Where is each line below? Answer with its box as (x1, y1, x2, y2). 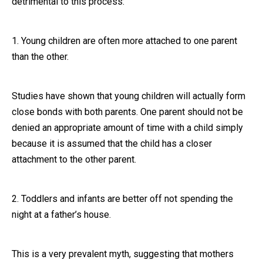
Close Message (99, 14, 164, 28)
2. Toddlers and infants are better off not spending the (12, 193, 233, 204)
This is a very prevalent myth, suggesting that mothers (12, 248, 234, 259)
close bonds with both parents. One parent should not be (12, 106, 243, 117)
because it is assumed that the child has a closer (12, 137, 212, 149)
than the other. (12, 50, 69, 62)
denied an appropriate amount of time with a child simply (12, 122, 243, 133)
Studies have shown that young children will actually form (12, 90, 245, 102)
